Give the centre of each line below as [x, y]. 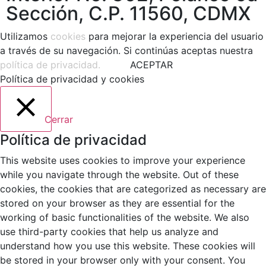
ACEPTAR [151, 65]
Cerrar [59, 119]
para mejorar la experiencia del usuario [175, 36]
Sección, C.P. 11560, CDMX [128, 13]
